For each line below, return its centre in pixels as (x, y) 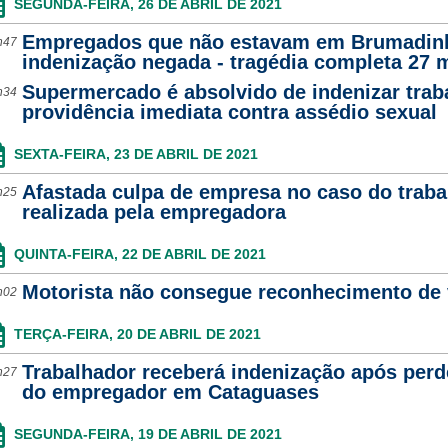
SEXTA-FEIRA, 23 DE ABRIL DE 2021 (135, 154)
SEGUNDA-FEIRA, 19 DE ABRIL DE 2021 (147, 434)
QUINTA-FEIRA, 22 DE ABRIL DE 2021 (139, 254)
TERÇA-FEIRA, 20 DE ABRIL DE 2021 (137, 334)
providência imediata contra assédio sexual (229, 112)
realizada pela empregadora (153, 212)
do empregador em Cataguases (170, 392)
